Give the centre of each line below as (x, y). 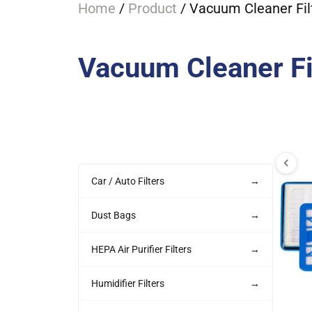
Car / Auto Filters (128, 181)
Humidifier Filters (128, 284)
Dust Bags (114, 216)
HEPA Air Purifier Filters (141, 250)
